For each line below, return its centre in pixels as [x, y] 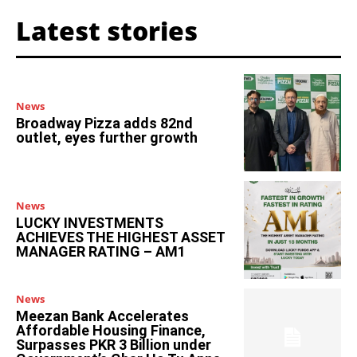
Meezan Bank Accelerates [102, 316]
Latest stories [107, 31]
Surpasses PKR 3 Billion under [114, 344]
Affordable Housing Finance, [111, 330]
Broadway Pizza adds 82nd [104, 123]
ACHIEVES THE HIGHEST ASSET [121, 237]
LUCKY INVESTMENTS [90, 223]
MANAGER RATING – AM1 [101, 252]
